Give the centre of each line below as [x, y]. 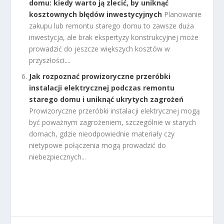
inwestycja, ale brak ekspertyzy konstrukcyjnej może [114, 37]
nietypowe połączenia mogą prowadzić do [98, 145]
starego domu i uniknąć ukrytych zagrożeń [106, 99]
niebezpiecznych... [58, 157]
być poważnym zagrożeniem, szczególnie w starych [113, 122]
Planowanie [183, 14]
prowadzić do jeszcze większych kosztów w [100, 48]
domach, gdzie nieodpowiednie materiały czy [102, 134]
